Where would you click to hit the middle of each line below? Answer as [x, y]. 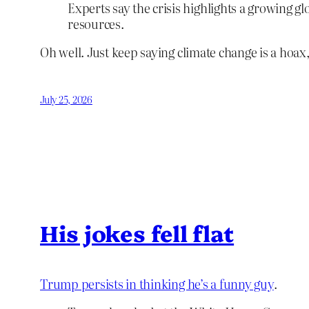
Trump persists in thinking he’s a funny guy [157, 283]
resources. [96, 23]
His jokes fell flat [137, 233]
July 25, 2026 [66, 99]
